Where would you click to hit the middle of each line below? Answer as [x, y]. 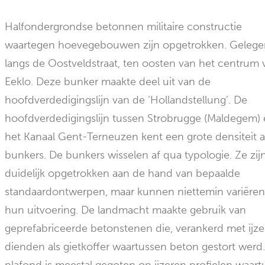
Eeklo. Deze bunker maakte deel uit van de [108, 82]
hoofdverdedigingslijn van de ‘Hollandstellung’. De [126, 100]
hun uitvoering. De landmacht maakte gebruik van [126, 210]
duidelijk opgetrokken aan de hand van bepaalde [123, 173]
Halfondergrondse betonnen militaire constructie [124, 27]
